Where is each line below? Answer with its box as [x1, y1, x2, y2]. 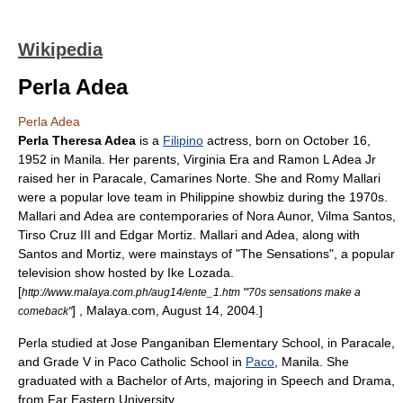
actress [207, 133, 248, 148]
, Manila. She [274, 354, 349, 369]
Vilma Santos [318, 209, 392, 223]
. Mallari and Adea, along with [193, 228, 360, 242]
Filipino [163, 133, 203, 148]
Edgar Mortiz [120, 228, 193, 242]
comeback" [18, 305, 72, 317]
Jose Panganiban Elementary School [111, 336, 320, 350]
